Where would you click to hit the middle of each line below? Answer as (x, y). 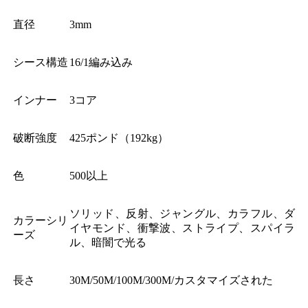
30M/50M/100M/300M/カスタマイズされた (171, 280)
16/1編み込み (101, 63)
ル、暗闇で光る (108, 243)
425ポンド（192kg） (119, 138)
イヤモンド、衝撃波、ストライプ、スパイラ (182, 228)
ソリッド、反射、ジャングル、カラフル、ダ (182, 214)
